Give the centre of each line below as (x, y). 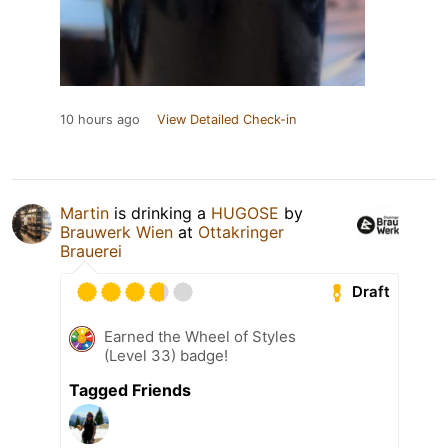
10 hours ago (100, 119)
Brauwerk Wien (116, 231)
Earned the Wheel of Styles (200, 336)
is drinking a (160, 212)
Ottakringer (241, 231)
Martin (84, 212)
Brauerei (91, 250)
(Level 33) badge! (166, 355)
